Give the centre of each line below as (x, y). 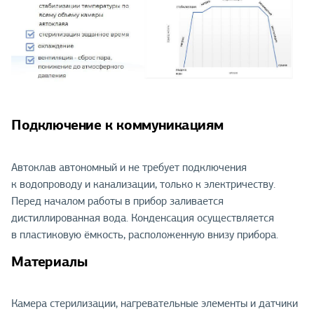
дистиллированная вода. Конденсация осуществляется (143, 218)
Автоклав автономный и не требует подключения (129, 167)
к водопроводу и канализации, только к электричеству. (143, 184)
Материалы (49, 261)
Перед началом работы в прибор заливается (117, 201)
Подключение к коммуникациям (117, 124)
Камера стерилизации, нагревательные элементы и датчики (155, 304)
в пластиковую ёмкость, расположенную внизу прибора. (145, 234)
